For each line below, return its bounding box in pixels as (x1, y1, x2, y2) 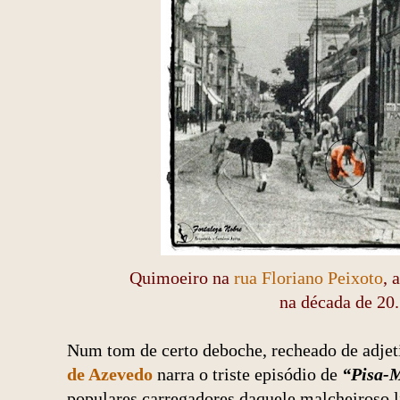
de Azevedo (67, 364, 153, 385)
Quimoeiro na (129, 268, 234, 288)
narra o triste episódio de (157, 364, 342, 385)
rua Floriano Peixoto (234, 268, 383, 288)
